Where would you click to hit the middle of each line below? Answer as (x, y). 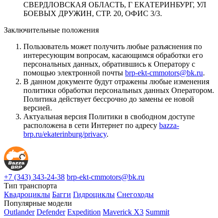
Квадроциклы (27, 194)
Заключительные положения (51, 30)
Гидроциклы (94, 194)
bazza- (169, 125)
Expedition (84, 212)
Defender (51, 212)
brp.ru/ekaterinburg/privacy (65, 134)
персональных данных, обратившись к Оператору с (109, 64)
